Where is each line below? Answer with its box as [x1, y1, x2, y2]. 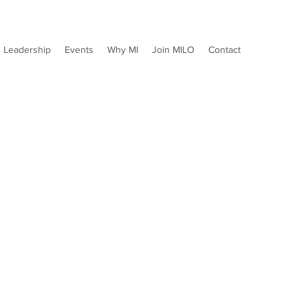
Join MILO [152, 44, 195, 55]
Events [65, 44, 93, 55]
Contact [208, 44, 241, 55]
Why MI [107, 44, 138, 55]
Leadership [3, 44, 51, 55]
